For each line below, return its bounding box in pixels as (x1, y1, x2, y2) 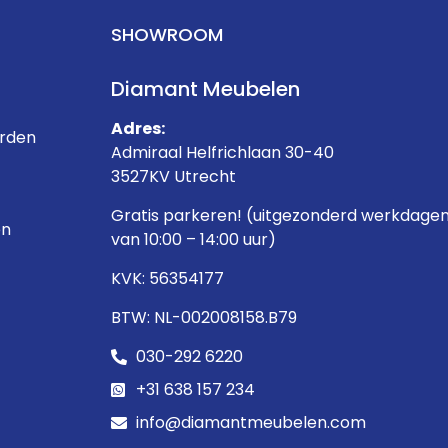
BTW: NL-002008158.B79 (111, 305, 297, 329)
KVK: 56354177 (111, 266, 224, 290)
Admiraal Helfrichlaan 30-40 (111, 140, 334, 164)
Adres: (111, 116, 165, 140)
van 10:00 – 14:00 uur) (111, 227, 276, 251)
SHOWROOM (111, 21, 223, 47)
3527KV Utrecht (111, 164, 236, 188)
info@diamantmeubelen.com (136, 410, 366, 434)
